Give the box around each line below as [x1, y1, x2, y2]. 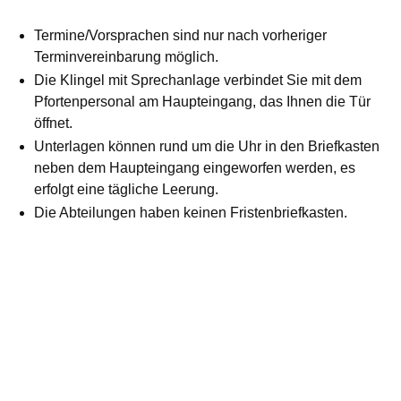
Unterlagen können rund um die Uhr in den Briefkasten [34, 139, 380, 155]
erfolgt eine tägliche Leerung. [34, 182, 218, 198]
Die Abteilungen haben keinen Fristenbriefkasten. [34, 205, 347, 221]
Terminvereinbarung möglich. [34, 49, 218, 65]
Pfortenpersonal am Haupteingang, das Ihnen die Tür [34, 94, 371, 110]
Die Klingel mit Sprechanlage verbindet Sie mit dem [34, 73, 362, 89]
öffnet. [34, 115, 73, 132]
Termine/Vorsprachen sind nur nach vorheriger [34, 28, 327, 44]
